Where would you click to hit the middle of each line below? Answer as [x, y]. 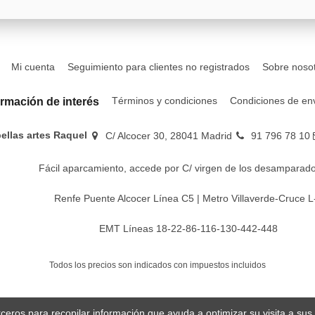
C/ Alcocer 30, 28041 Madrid [169, 135]
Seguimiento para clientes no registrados [158, 67]
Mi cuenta [33, 67]
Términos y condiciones [164, 101]
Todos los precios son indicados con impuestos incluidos [157, 265]
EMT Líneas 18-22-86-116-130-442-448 [188, 229]
